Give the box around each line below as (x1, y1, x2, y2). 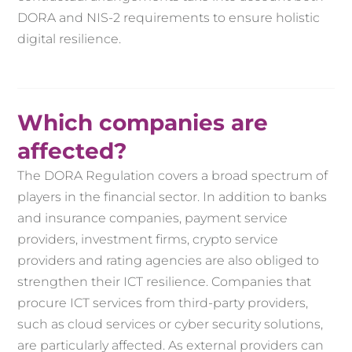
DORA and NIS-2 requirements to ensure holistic (17, 10, 321, 26)
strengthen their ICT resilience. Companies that (17, 274, 312, 290)
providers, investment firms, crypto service (17, 232, 279, 247)
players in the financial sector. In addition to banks (17, 189, 328, 205)
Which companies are (17, 109, 269, 137)
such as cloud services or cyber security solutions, (17, 317, 324, 332)
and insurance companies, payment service (17, 211, 288, 226)
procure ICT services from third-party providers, (17, 295, 309, 311)
